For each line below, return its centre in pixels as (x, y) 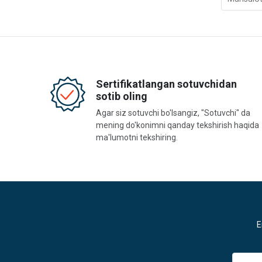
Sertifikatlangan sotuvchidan (167, 84)
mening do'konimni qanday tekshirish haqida (178, 125)
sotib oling (122, 96)
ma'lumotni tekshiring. (137, 138)
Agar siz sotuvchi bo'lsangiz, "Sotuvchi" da (173, 113)
